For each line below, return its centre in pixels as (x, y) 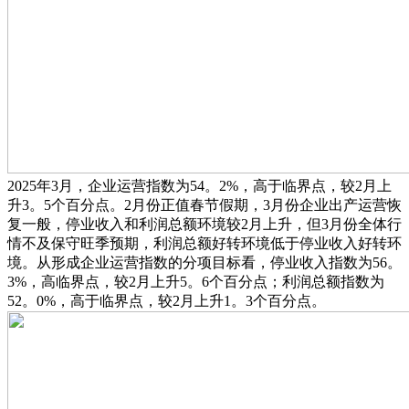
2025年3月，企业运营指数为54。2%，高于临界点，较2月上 (199, 185)
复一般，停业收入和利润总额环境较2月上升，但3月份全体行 (204, 224)
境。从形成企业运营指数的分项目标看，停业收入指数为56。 (204, 262)
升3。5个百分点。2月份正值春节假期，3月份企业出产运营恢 (204, 204)
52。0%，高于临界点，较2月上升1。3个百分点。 (167, 300)
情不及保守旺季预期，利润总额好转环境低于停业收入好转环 (204, 243)
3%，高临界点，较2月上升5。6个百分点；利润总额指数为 (196, 281)
